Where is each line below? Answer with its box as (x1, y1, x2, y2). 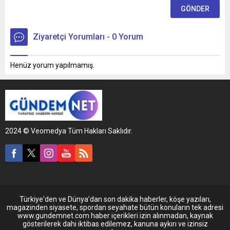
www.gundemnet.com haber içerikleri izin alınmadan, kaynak (17, 211, 213, 220)
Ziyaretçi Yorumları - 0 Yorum (33, 31, 143, 42)
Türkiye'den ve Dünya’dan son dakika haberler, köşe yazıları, (19, 195, 211, 203)
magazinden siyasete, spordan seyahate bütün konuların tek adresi (7, 203, 223, 212)
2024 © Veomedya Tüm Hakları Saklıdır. (5, 126, 132, 135)
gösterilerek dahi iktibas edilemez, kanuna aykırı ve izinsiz (22, 219, 208, 228)
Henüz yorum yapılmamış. (10, 61, 94, 69)
